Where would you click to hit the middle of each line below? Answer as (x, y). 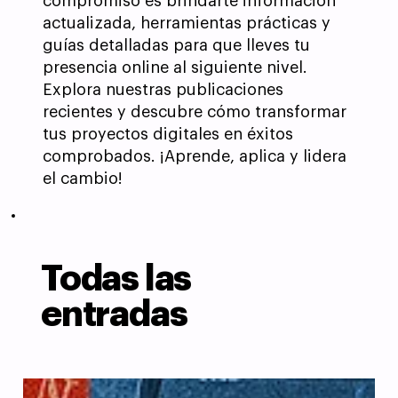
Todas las (116, 279)
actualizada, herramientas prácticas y (187, 24)
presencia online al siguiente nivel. (175, 68)
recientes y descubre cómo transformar (195, 112)
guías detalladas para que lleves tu (176, 46)
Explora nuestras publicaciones (163, 90)
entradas (114, 314)
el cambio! (83, 179)
